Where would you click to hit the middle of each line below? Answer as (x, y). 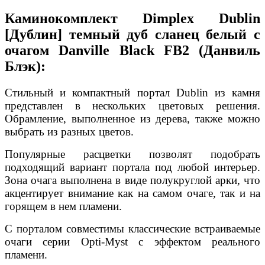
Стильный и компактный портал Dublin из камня (132, 92)
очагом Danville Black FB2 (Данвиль (132, 50)
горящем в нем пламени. (63, 206)
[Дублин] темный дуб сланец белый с (132, 34)
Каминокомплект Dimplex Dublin (132, 18)
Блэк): (25, 66)
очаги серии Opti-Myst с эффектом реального (132, 241)
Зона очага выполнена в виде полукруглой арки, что (132, 180)
